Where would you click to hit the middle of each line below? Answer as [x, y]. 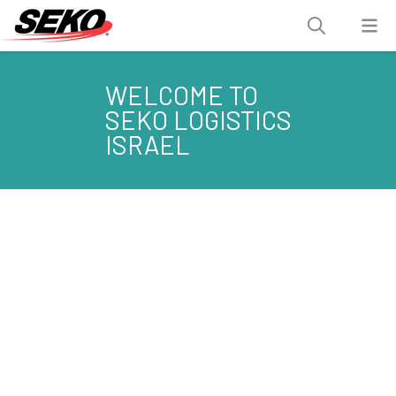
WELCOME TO [181, 95]
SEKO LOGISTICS [198, 120]
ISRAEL [147, 145]
